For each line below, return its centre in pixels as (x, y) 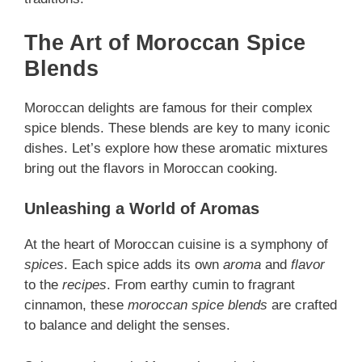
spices (44, 265)
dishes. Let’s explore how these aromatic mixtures (176, 148)
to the (43, 285)
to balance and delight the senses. (127, 326)
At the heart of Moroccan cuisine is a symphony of (176, 245)
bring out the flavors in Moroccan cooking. (151, 168)
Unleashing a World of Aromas (142, 209)
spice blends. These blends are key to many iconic (177, 128)
